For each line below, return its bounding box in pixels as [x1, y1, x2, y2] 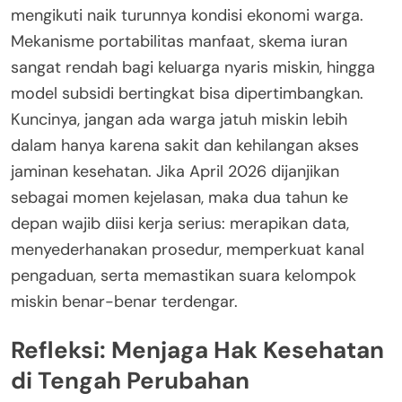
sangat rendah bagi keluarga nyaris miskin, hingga [11, 57, 375, 79]
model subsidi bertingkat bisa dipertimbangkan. [11, 83, 363, 105]
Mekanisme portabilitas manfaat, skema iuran [11, 31, 347, 53]
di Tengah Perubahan [11, 364, 249, 396]
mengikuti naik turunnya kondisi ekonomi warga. [11, 4, 363, 27]
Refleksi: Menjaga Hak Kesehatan [11, 334, 384, 365]
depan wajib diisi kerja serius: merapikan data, [11, 213, 349, 235]
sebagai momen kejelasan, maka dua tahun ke [11, 187, 348, 209]
